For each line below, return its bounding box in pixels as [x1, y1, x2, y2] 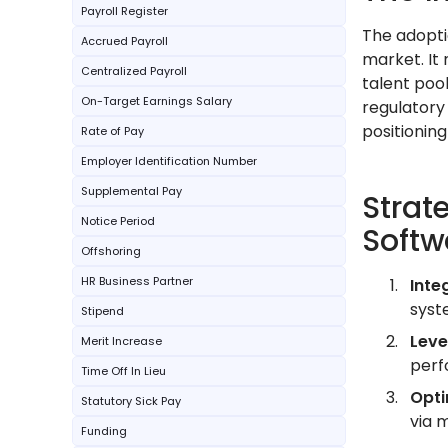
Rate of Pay [81, 123, 144, 139]
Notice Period [81, 213, 155, 229]
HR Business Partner [81, 273, 193, 289]
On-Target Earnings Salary [81, 93, 232, 109]
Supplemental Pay [81, 183, 182, 199]
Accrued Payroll [81, 33, 168, 49]
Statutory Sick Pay [81, 393, 181, 409]
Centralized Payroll [81, 63, 187, 79]
